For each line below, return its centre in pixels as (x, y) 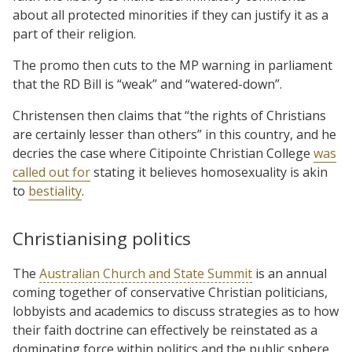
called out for (51, 172)
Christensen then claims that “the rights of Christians (169, 115)
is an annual (290, 273)
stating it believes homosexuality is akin (209, 172)
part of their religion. (74, 33)
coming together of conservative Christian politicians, (170, 292)
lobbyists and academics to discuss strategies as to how (176, 311)
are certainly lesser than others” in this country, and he (174, 134)
